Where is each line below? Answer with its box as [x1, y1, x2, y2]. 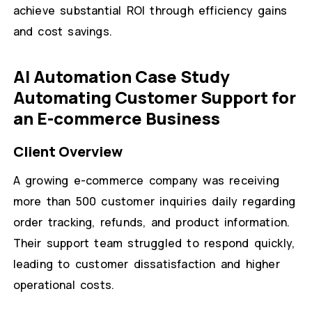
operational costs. [13, 277, 115, 293]
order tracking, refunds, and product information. [13, 214, 290, 231]
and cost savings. [13, 24, 112, 40]
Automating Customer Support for [13, 86, 296, 109]
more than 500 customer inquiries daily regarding [13, 194, 296, 210]
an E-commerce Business [13, 107, 220, 130]
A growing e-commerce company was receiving [13, 173, 279, 189]
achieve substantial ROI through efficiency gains [13, 3, 288, 19]
